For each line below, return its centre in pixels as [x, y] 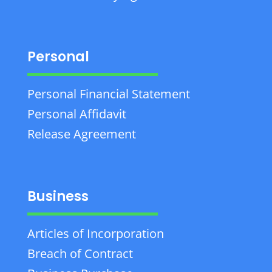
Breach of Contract [80, 254]
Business [58, 197]
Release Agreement [81, 134]
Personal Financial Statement [108, 93]
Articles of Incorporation [95, 234]
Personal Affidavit [76, 114]
